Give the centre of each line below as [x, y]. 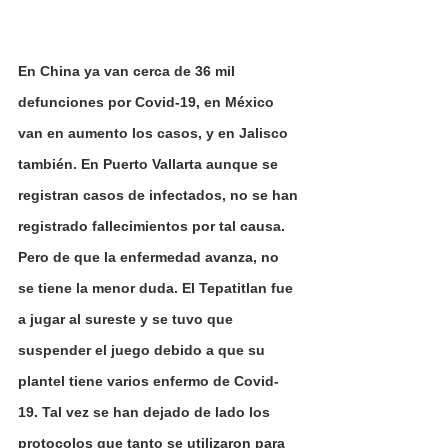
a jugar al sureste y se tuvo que [127, 318]
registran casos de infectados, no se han [160, 194]
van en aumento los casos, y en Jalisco [155, 132]
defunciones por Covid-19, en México [148, 101]
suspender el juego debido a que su [143, 349]
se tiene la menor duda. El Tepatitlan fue [157, 287]
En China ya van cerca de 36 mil [128, 70]
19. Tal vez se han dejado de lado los [146, 411]
